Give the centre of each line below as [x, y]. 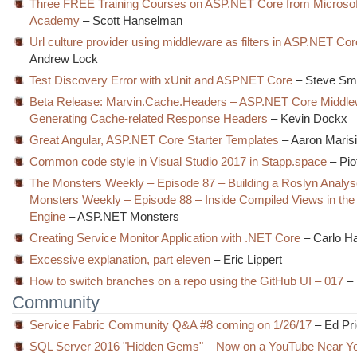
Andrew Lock [64, 59]
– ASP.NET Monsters [123, 216]
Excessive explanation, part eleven [120, 259]
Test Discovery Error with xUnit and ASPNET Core [161, 80]
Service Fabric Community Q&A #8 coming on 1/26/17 [171, 325]
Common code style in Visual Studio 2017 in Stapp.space [178, 161]
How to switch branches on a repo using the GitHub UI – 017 [187, 281]
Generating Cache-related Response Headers [149, 118]
